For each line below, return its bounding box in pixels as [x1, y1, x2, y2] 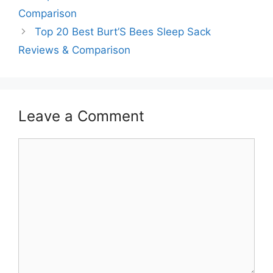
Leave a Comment [18, 107, 144, 125]
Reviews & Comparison [18, 43, 130, 56]
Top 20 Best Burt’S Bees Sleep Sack [35, 25, 211, 38]
